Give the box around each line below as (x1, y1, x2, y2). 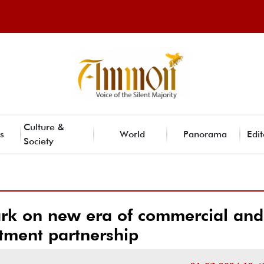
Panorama (183, 128, 227, 140)
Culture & (24, 121, 64, 133)
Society (24, 135, 54, 147)
